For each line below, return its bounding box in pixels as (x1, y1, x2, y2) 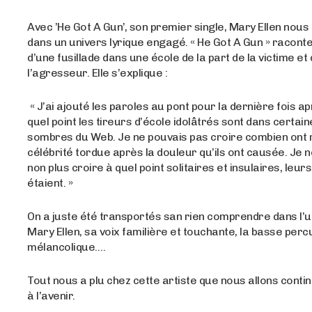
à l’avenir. (27, 289, 75, 303)
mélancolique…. (27, 240, 106, 254)
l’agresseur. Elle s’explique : (27, 66, 168, 80)
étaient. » (27, 176, 75, 190)
